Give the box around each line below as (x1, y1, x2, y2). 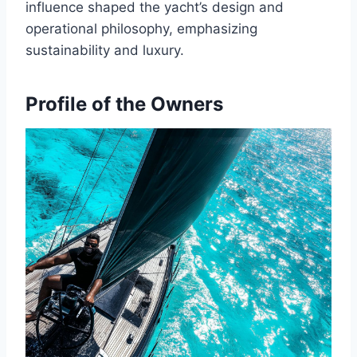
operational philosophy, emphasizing (25, 21, 257, 37)
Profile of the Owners (25, 92, 223, 116)
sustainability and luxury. (25, 42, 184, 59)
